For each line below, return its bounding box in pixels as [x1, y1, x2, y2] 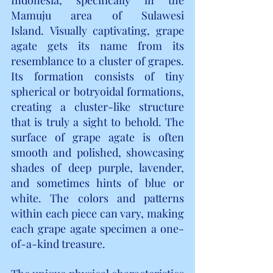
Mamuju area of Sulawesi [11, 7, 184, 23]
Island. [11, 23, 44, 38]
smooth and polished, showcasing [11, 144, 184, 160]
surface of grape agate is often [11, 129, 184, 144]
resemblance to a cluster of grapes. [11, 53, 184, 68]
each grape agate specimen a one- [11, 221, 184, 236]
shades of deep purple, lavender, [11, 160, 184, 175]
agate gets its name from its [11, 38, 184, 53]
